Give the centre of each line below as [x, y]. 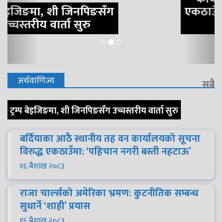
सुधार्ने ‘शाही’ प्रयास [55, 206]
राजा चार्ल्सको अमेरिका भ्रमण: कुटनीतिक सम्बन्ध [109, 193]
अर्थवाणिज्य [36, 81]
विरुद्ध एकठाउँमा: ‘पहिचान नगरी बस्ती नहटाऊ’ [106, 151]
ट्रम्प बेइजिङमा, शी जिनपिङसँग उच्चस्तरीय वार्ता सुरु [94, 111]
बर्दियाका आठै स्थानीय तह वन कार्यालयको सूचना [110, 139]
